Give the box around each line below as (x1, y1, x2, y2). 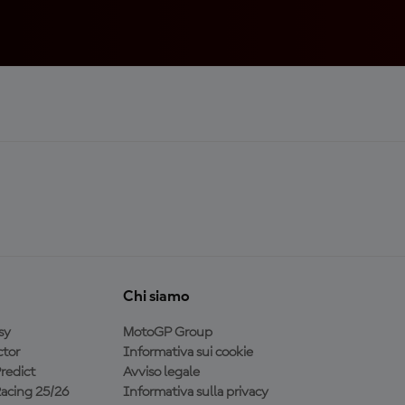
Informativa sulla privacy (122, 384, 268, 400)
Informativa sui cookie (122, 344, 253, 360)
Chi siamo (122, 287, 190, 305)
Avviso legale (122, 364, 200, 380)
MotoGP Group (122, 325, 212, 340)
